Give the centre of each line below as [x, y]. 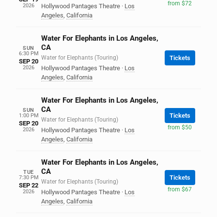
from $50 [180, 127]
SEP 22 [29, 185]
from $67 [180, 189]
